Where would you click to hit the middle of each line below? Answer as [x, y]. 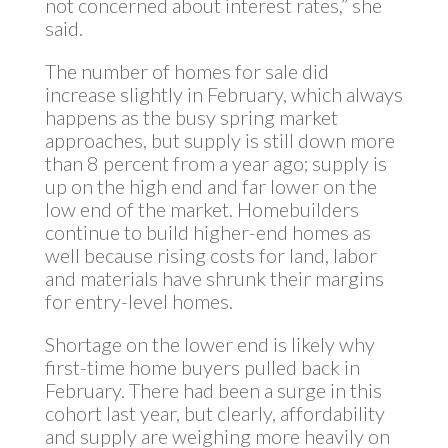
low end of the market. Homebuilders [201, 209]
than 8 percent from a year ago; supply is [215, 163]
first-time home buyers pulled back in [202, 367]
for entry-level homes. [138, 301]
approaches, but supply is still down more [219, 140]
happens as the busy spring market [191, 117]
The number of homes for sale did [186, 71]
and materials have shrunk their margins [214, 278]
